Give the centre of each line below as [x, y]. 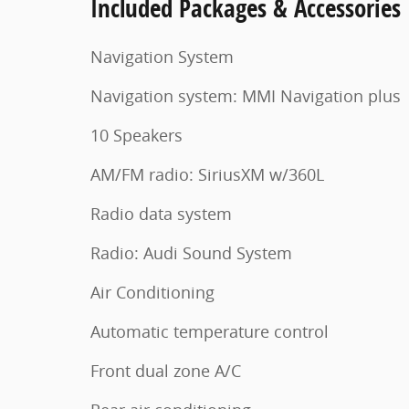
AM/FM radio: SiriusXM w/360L [207, 174]
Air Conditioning [152, 292]
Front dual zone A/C [166, 371]
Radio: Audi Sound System [191, 253]
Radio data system [161, 214]
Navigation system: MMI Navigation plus [246, 96]
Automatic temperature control [210, 331]
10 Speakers [136, 135]
